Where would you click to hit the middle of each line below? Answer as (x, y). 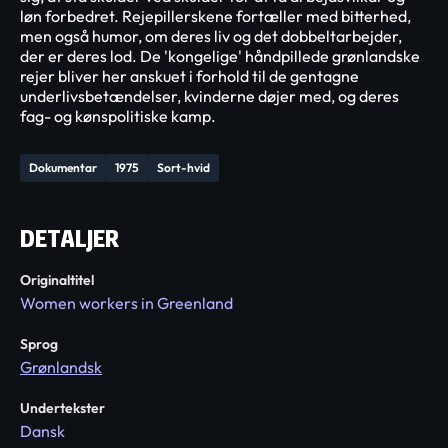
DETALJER (69, 238)
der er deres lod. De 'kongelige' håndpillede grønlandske (220, 56)
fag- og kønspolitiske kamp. (118, 116)
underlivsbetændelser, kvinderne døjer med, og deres (209, 96)
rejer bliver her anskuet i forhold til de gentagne (189, 76)
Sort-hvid (183, 167)
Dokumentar (63, 167)
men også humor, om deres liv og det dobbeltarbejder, (211, 36)
